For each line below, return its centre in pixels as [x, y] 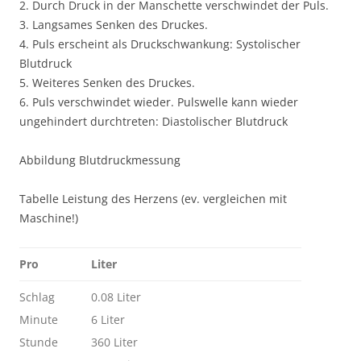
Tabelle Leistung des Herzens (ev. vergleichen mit [153, 199]
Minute [39, 320]
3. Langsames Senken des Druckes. [114, 25]
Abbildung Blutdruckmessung [100, 160]
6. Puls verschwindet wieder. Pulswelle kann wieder [159, 102]
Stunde [39, 342]
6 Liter [108, 320]
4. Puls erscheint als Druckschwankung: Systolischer [160, 44]
